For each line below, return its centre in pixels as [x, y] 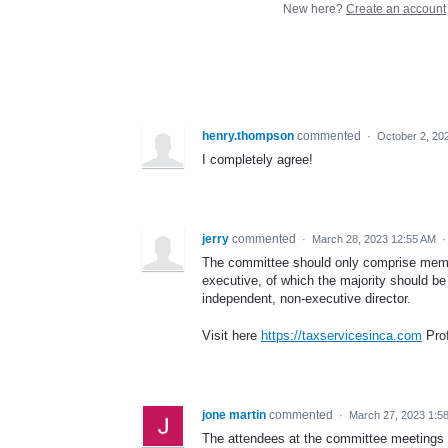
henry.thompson [248, 136]
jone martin [234, 414]
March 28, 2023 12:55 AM [374, 239]
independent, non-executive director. [306, 299]
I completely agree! [257, 160]
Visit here [231, 335]
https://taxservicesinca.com [341, 335]
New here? [314, 9]
